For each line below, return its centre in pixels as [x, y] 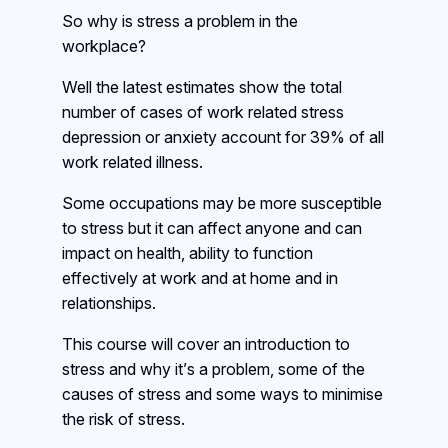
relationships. [110, 303]
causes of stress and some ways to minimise [222, 394]
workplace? [105, 46]
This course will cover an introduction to [205, 344]
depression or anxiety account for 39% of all [222, 137]
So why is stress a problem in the [179, 21]
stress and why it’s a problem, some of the [213, 369]
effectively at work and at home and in [199, 278]
